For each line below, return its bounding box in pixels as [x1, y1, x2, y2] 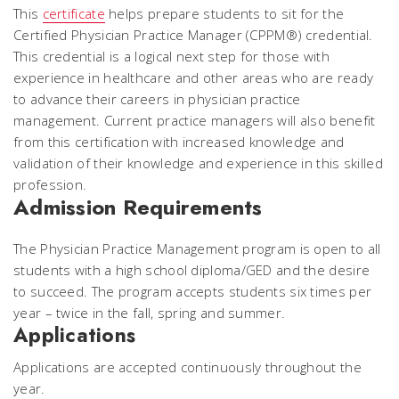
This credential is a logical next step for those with [13, 47, 330, 65]
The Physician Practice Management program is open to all [13, 240, 381, 257]
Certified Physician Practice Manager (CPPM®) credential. [13, 26, 373, 44]
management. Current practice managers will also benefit [13, 111, 376, 129]
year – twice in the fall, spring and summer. [13, 304, 286, 322]
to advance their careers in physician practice [13, 90, 301, 108]
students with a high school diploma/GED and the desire [13, 261, 370, 279]
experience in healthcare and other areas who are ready [13, 69, 374, 86]
